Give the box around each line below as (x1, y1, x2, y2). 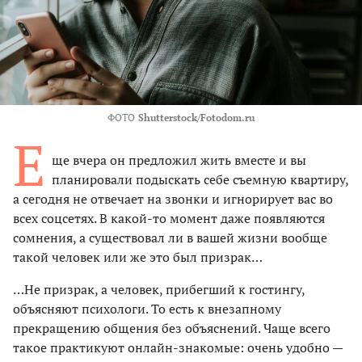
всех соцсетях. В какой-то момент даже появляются (13, 208, 325, 227)
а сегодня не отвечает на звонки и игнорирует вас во (13, 189, 333, 208)
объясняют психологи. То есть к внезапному (13, 299, 281, 318)
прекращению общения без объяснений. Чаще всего (13, 318, 330, 337)
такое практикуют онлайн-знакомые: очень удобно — (13, 338, 343, 356)
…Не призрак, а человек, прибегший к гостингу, (13, 280, 305, 298)
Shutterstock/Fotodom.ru (138, 111, 255, 124)
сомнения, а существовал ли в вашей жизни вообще (13, 228, 327, 246)
